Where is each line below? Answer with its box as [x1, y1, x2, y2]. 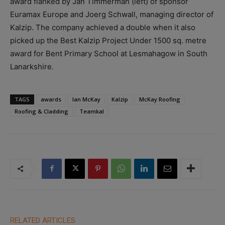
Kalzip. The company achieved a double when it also [10, 22, 195, 32]
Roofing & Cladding [15, 107, 68, 115]
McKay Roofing [139, 95, 180, 103]
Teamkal [79, 107, 104, 115]
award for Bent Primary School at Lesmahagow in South [10, 48, 207, 58]
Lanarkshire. [10, 61, 54, 71]
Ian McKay [72, 95, 100, 103]
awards [41, 95, 61, 103]
